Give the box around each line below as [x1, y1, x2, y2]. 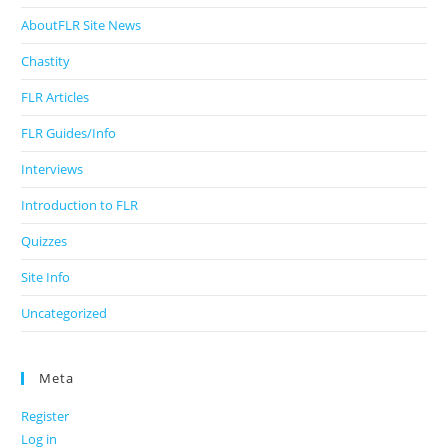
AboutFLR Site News [21, 16, 142, 35]
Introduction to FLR [21, 196, 139, 215]
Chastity [21, 52, 71, 71]
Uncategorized [21, 304, 108, 323]
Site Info [21, 268, 71, 287]
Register [21, 407, 70, 426]
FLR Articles [21, 88, 90, 107]
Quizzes [21, 232, 68, 251]
